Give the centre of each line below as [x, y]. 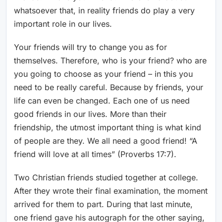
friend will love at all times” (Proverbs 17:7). [95, 154]
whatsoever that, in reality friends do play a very [104, 11]
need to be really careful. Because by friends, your [109, 87]
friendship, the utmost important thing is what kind [108, 128]
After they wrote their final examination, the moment [111, 191]
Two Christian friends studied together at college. [106, 178]
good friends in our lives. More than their [90, 114]
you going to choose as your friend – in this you [103, 74]
